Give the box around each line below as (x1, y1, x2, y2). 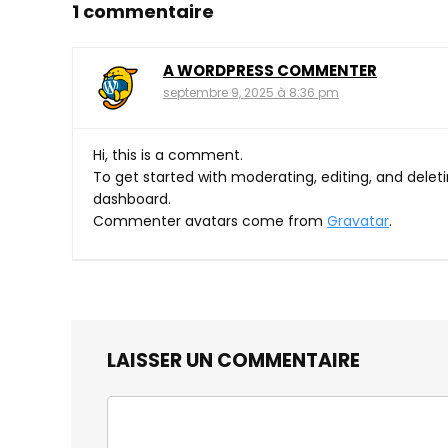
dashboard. (93, 189, 171, 210)
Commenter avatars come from (93, 211, 327, 232)
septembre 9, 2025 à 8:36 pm (163, 84, 339, 102)
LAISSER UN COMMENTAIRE (107, 347, 360, 375)
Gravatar (327, 211, 389, 232)
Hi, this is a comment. (93, 145, 243, 166)
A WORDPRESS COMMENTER (163, 60, 377, 82)
